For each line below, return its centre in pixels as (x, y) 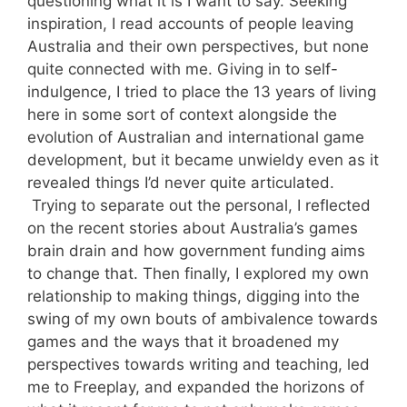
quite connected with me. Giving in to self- (183, 69)
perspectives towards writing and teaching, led (199, 364)
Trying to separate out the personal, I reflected (199, 205)
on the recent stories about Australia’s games (193, 228)
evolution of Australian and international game (196, 137)
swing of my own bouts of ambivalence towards (203, 318)
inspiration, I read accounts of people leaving (190, 23)
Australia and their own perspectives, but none (198, 46)
